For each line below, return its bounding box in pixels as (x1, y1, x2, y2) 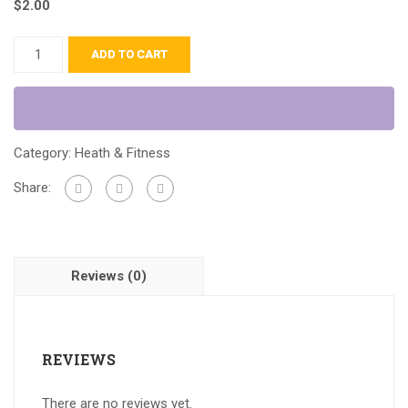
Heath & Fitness (75, 145, 170, 161)
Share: (14, 178, 51, 196)
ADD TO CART (91, 47, 168, 61)
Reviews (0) (71, 268, 147, 284)
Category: (14, 145, 75, 161)
